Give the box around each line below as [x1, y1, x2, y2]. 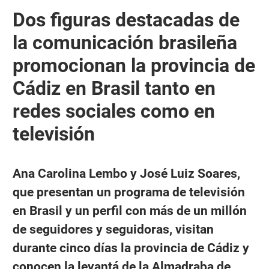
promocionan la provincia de [12, 53, 255, 77]
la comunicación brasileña [12, 31, 237, 54]
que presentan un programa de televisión [12, 184, 245, 199]
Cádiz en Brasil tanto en [12, 76, 216, 100]
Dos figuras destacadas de [12, 8, 240, 31]
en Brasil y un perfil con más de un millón [12, 203, 247, 218]
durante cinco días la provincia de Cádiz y [12, 240, 249, 255]
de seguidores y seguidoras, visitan [12, 222, 214, 237]
